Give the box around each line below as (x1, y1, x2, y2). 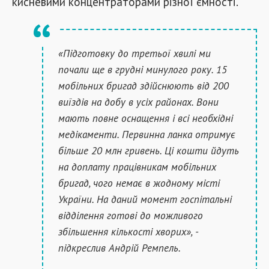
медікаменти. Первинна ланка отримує (58, 127, 235, 141)
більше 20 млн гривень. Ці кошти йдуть (58, 144, 239, 157)
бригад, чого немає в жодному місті (58, 176, 220, 190)
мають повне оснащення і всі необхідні (58, 111, 233, 125)
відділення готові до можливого (58, 208, 203, 222)
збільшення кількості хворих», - (58, 225, 199, 238)
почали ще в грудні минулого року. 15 (58, 62, 227, 76)
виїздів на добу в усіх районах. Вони (58, 95, 219, 109)
